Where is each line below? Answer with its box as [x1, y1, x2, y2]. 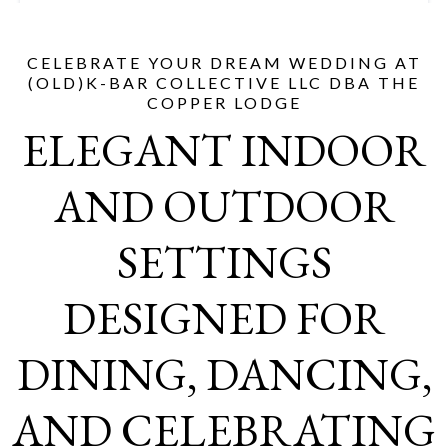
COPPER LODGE [146, 93, 302, 112]
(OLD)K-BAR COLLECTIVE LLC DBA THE [28, 73, 420, 92]
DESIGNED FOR [63, 289, 385, 347]
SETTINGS [116, 233, 332, 291]
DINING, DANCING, [16, 345, 432, 403]
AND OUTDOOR [53, 177, 395, 235]
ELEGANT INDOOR [22, 121, 426, 179]
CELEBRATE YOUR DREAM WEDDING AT [26, 53, 422, 72]
